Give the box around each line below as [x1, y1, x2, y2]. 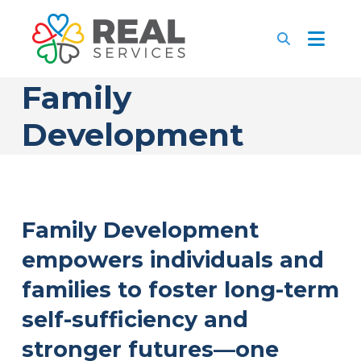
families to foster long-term [21, 276, 339, 303]
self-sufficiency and [21, 306, 248, 333]
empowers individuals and [21, 247, 324, 273]
